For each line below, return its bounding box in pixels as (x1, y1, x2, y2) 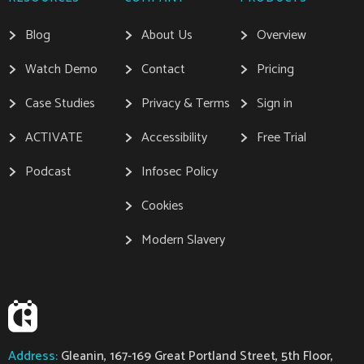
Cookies (141, 195, 184, 218)
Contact (141, 58, 185, 81)
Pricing (257, 58, 295, 81)
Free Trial (257, 127, 307, 149)
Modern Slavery (141, 229, 225, 252)
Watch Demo (25, 58, 97, 81)
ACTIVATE (25, 127, 83, 149)
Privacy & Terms (141, 93, 230, 115)
